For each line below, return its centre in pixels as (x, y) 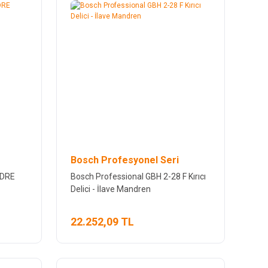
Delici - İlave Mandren (110, 189)
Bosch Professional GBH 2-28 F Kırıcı (138, 176)
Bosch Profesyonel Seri (124, 160)
